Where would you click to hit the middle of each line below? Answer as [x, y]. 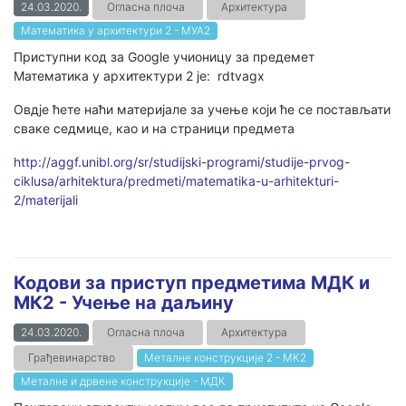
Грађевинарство [72, 358]
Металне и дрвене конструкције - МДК [123, 381]
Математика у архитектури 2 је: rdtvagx [139, 76]
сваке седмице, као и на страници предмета [156, 128]
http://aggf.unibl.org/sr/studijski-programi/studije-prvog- [182, 162]
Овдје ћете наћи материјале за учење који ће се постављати [202, 109]
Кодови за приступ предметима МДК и [192, 283]
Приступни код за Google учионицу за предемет [164, 57]
